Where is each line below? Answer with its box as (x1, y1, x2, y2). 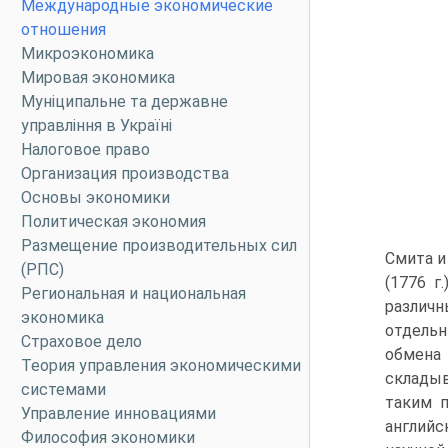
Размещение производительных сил (21, 236, 297, 255)
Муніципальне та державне (21, 92, 228, 111)
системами (21, 380, 106, 399)
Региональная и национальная (21, 284, 246, 303)
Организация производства (21, 164, 229, 183)
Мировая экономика (21, 68, 175, 87)
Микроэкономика (21, 44, 154, 63)
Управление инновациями (21, 404, 216, 423)
